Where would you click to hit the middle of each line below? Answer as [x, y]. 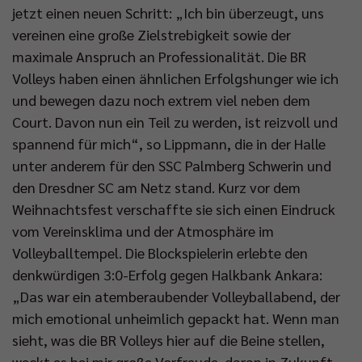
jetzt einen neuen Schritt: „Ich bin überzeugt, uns [168, 13]
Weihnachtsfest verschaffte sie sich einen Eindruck [174, 209]
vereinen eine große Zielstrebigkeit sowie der [152, 35]
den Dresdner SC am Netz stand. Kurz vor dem [156, 187]
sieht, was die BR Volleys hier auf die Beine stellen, [168, 340]
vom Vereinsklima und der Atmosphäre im [143, 231]
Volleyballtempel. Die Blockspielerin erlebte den [160, 253]
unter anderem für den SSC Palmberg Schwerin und [172, 166]
